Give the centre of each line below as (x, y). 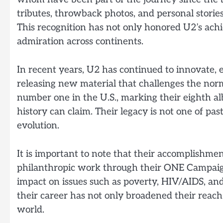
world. (31, 210)
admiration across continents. (80, 42)
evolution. (38, 126)
